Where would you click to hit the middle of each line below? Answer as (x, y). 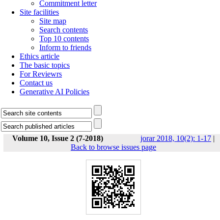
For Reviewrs (41, 74)
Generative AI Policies (55, 92)
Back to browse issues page (113, 147)
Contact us (36, 83)
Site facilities (39, 12)
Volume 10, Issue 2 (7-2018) (58, 138)
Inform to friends (65, 47)
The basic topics (45, 65)
